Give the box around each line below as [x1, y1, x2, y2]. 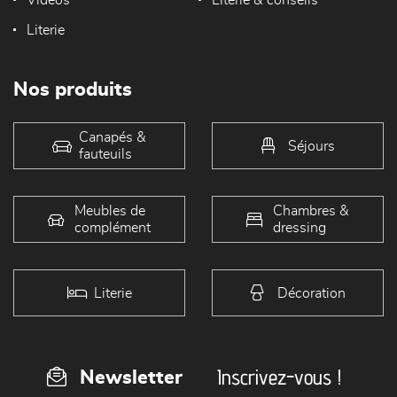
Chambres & [273, 203, 349, 218]
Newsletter [80, 368, 183, 387]
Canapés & [79, 129, 146, 144]
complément [74, 220, 151, 235]
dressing [273, 220, 326, 235]
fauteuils [79, 146, 132, 161]
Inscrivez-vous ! [217, 364, 341, 390]
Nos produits [13, 80, 132, 99]
